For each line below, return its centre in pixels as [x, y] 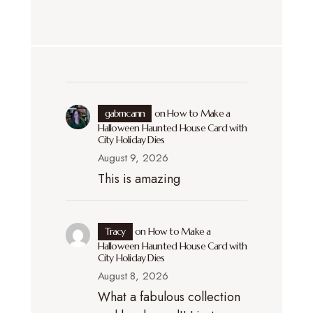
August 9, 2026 [133, 158]
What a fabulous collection [169, 297]
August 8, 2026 [133, 276]
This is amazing [139, 179]
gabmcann [125, 113]
